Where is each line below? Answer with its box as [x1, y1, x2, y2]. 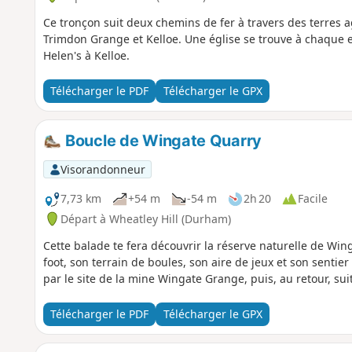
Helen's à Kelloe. [42, 47, 130, 63]
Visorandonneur [60, 161, 145, 177]
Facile [297, 191, 328, 207]
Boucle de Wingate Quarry [61, 130, 262, 150]
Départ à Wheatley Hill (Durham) [60, 211, 231, 226]
